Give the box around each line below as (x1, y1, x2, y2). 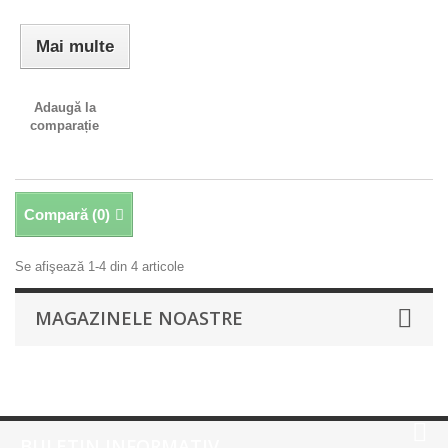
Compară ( (24, 206, 97, 223)
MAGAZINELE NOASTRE (35, 306, 243, 330)
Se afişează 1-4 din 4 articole (15, 259, 184, 274)
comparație (30, 118, 100, 133)
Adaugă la (33, 100, 96, 115)
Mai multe (35, 37, 114, 56)
